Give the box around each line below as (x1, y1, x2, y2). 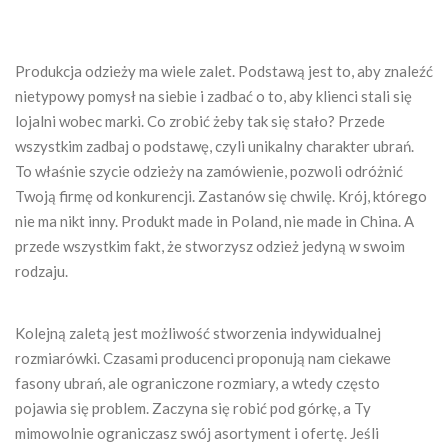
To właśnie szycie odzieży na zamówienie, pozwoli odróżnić (15, 161, 403, 180)
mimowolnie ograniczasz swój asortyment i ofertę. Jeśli (15, 423, 379, 442)
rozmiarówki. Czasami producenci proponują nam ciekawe (15, 348, 391, 367)
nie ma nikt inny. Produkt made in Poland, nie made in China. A (15, 211, 414, 230)
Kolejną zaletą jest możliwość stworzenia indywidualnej (15, 323, 381, 342)
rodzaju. (15, 261, 68, 280)
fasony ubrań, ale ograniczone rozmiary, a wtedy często (15, 373, 380, 392)
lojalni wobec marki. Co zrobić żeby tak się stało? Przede (15, 111, 385, 130)
